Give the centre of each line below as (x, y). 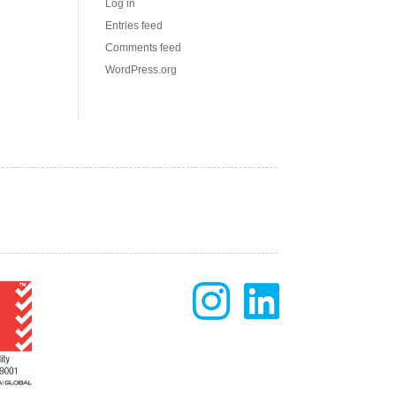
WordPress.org (141, 70)
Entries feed (134, 26)
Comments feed (144, 48)
